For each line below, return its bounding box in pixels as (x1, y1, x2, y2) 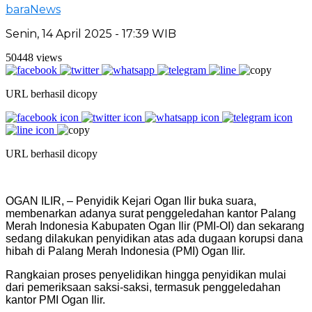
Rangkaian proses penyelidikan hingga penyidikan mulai (6, 268, 286, 281)
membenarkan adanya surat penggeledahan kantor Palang (6, 207, 296, 219)
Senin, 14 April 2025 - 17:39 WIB (6, 26, 176, 40)
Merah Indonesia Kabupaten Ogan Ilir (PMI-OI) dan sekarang (6, 219, 304, 232)
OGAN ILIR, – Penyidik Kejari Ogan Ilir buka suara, (6, 194, 256, 207)
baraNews (6, 2, 61, 16)
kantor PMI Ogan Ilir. (6, 293, 105, 306)
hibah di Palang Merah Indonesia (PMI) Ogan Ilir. (6, 244, 245, 257)
